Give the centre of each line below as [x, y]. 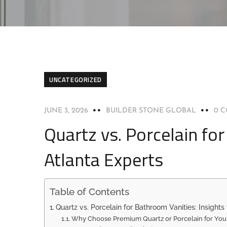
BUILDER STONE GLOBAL [151, 111]
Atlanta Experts [104, 159]
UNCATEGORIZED [75, 80]
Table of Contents [89, 192]
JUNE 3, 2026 [66, 111]
